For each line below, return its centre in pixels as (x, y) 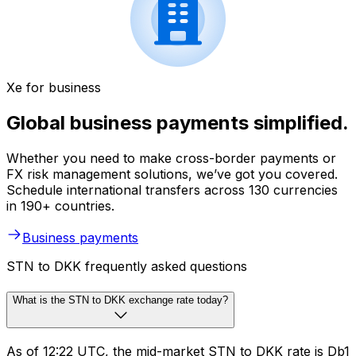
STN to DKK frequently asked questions (127, 267)
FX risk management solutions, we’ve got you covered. (172, 174)
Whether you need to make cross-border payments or (171, 159)
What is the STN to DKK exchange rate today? (120, 300)
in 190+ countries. (60, 206)
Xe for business (54, 88)
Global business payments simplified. (178, 123)
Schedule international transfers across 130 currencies (172, 190)
